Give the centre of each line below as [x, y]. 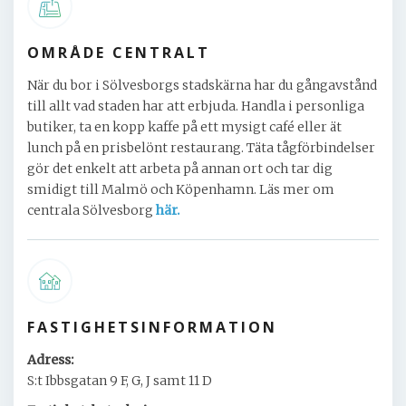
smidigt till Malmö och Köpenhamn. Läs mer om [181, 189]
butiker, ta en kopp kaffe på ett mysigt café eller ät [184, 127]
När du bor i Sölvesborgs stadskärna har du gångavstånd [202, 85]
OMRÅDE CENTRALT [119, 53]
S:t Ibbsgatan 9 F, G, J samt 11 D [120, 381]
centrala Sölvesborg [92, 210]
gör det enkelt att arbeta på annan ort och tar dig [180, 169]
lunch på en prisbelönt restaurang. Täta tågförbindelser [201, 148]
